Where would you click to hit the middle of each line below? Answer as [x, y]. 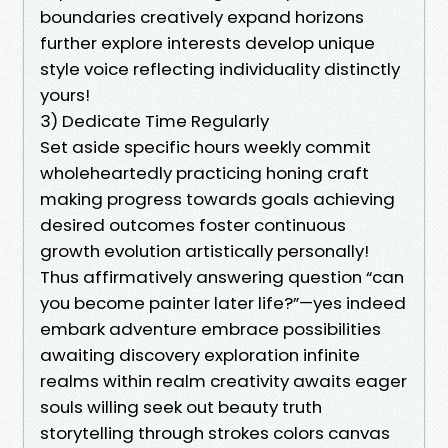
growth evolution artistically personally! [204, 250]
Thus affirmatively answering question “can [222, 276]
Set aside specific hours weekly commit [205, 146]
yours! [65, 94]
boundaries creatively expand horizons [202, 16]
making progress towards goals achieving [217, 198]
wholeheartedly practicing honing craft [204, 172]
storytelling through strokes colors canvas [215, 432]
